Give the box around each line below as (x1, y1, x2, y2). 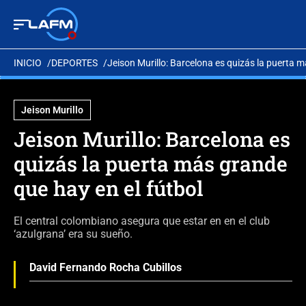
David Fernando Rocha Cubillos (29, 261, 182, 274)
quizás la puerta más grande (14, 150, 288, 177)
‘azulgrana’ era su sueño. (14, 227, 133, 240)
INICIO (14, 57, 42, 68)
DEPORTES (51, 57, 98, 68)
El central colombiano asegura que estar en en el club (14, 214, 270, 227)
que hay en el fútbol (14, 175, 204, 201)
